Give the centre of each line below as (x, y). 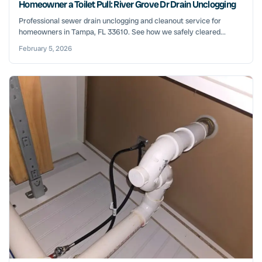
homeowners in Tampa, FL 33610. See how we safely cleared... (122, 32)
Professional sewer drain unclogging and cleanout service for (120, 20)
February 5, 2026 (45, 48)
